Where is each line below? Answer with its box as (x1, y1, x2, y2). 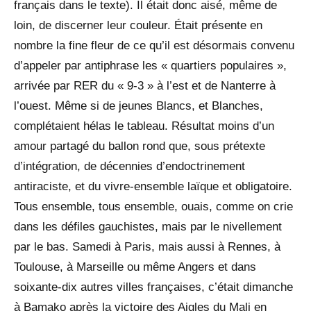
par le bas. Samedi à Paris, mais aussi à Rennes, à (14, 239, 280, 253)
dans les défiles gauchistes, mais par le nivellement (14, 219, 282, 233)
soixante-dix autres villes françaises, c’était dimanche (14, 280, 293, 294)
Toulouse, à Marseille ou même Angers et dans (14, 260, 256, 274)
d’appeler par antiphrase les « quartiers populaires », (14, 58, 287, 72)
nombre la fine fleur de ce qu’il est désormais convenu (14, 38, 294, 52)
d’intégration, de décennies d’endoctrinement (14, 159, 245, 173)
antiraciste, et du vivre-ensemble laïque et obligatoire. (14, 179, 292, 193)
